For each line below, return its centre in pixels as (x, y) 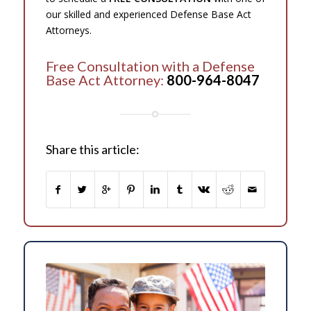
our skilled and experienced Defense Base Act (148, 14)
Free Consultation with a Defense (150, 66)
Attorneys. (68, 30)
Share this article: (92, 149)
